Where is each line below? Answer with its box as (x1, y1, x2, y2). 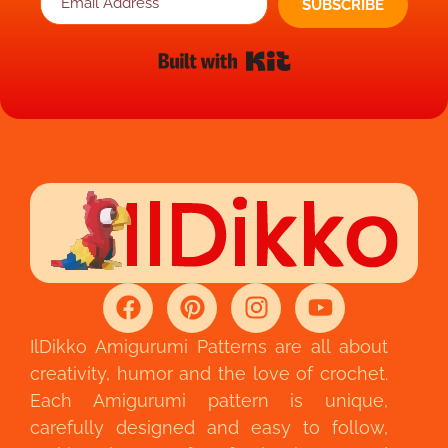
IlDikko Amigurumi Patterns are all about (30, 335, 388, 357)
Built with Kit (290, 44, 380, 64)
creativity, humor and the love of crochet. (30, 362, 388, 384)
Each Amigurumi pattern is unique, (30, 389, 388, 411)
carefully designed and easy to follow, (30, 416, 388, 438)
